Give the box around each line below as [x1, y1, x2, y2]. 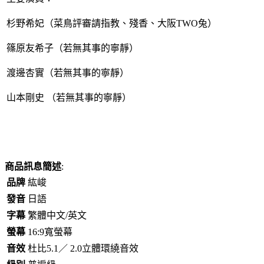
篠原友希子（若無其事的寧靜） [6, 42, 138, 53]
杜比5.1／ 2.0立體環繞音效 [28, 243, 138, 253]
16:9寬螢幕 [28, 226, 72, 237]
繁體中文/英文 [28, 210, 87, 220]
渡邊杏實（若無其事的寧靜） [6, 67, 129, 78]
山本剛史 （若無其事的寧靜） [6, 92, 131, 103]
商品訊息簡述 [5, 161, 61, 171]
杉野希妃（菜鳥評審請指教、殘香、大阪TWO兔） [6, 18, 217, 28]
